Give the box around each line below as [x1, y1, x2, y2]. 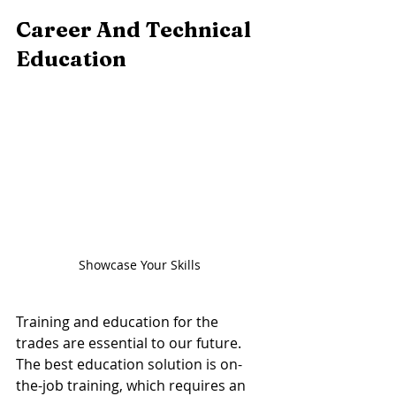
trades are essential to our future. [16, 333, 245, 354]
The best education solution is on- [16, 354, 242, 375]
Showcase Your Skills [79, 256, 204, 274]
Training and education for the [16, 312, 222, 332]
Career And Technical [16, 16, 255, 42]
